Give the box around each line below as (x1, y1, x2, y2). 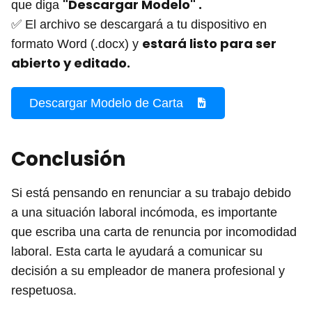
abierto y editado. (11, 54, 130, 72)
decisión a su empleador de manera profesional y (11, 263, 285, 278)
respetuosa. (11, 283, 77, 297)
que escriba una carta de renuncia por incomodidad (11, 224, 297, 239)
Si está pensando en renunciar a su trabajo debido (11, 185, 291, 200)
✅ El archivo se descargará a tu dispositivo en (11, 17, 267, 31)
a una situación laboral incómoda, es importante (11, 205, 277, 219)
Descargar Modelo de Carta (29, 95, 183, 110)
